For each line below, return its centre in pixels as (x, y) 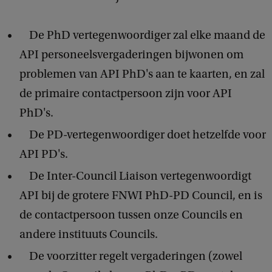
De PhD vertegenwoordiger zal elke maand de (142, 35)
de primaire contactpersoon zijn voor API (126, 93)
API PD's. (44, 154)
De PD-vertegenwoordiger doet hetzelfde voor (143, 134)
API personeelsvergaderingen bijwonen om (131, 54)
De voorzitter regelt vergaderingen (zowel (131, 256)
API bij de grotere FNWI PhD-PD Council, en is (141, 195)
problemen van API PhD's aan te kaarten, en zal (142, 74)
